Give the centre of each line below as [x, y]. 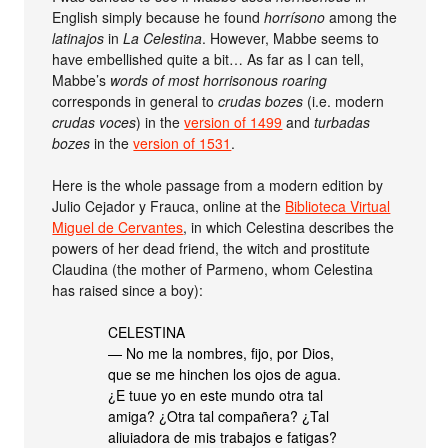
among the [361, 17]
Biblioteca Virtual [338, 206]
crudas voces [94, 122]
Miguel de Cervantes [118, 227]
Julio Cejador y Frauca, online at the [169, 206]
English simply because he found [158, 17]
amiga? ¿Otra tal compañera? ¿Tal [219, 416]
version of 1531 [182, 143]
